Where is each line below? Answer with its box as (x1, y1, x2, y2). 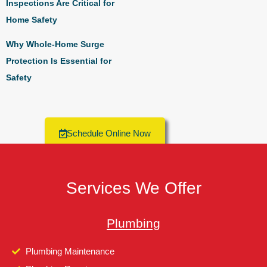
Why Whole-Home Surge (6, 39, 104, 49)
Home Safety (6, 15, 57, 25)
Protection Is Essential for (6, 55, 111, 66)
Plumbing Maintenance (25, 246, 114, 257)
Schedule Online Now (67, 128, 151, 139)
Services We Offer (66, 179, 201, 198)
